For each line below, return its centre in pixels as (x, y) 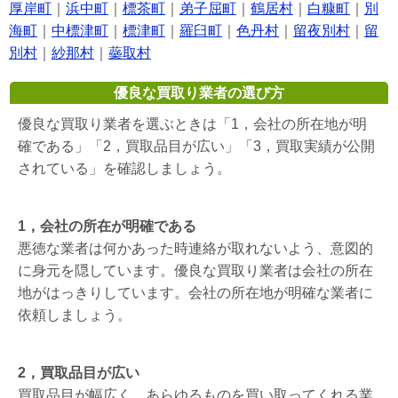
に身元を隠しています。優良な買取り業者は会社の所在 (195, 271)
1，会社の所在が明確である (107, 227)
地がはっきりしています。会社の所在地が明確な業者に (195, 293)
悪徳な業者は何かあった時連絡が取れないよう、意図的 (195, 249)
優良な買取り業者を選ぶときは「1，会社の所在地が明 (192, 124)
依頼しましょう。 (75, 315)
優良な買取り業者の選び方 (199, 93)
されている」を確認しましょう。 (124, 169)
